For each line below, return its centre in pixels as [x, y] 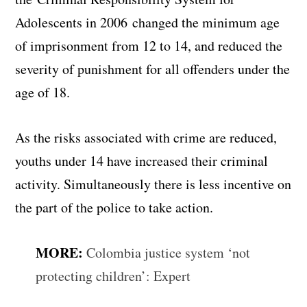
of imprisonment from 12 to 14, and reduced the [149, 45]
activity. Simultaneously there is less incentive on [153, 184]
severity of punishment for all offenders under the [153, 69]
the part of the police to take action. [114, 207]
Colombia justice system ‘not [169, 252]
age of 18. [43, 92]
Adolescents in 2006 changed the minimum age [148, 22]
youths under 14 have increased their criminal [142, 160]
